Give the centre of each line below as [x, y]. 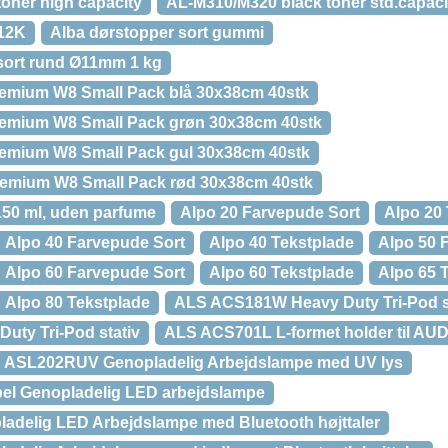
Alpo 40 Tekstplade [281, 242]
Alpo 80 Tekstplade [77, 302]
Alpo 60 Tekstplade [281, 272]
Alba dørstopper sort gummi [157, 32]
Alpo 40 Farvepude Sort [95, 242]
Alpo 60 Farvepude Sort [95, 272]
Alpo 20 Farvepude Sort [270, 212]
